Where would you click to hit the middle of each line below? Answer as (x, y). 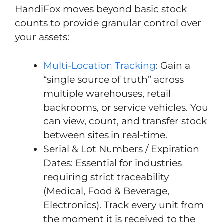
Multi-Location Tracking (100, 65)
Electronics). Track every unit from (123, 205)
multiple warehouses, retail (107, 93)
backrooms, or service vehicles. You (126, 107)
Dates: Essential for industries (112, 163)
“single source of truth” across (113, 79)
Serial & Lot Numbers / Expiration (121, 149)
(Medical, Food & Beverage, (106, 191)
